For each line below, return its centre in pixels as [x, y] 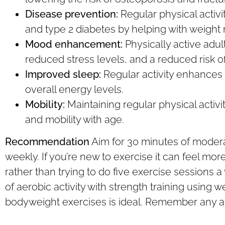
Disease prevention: [72, 14]
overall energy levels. [74, 89]
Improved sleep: [63, 74]
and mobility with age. [75, 119]
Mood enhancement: [74, 44]
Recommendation [47, 141]
